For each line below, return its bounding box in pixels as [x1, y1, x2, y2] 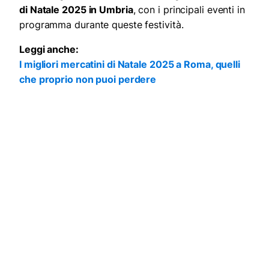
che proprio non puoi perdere [19, 73, 157, 85]
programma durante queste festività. [19, 18, 184, 31]
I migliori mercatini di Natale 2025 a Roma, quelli [19, 58, 240, 70]
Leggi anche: [19, 43, 79, 55]
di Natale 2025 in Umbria [19, 3, 133, 16]
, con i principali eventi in [133, 3, 245, 16]
